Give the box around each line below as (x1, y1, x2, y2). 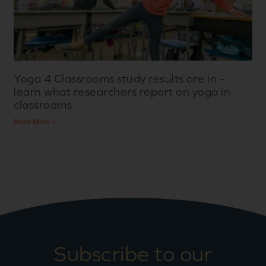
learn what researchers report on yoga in (14, 85, 231, 99)
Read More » (14, 118, 56, 126)
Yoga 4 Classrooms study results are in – (14, 72, 226, 85)
